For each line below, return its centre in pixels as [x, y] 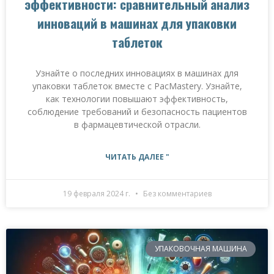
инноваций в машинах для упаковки [137, 23]
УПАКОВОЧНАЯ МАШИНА [201, 248]
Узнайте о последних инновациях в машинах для [137, 73]
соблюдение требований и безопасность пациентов [137, 111]
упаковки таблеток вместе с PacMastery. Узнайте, [137, 86]
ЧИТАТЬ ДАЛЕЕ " [137, 157]
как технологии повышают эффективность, [137, 98]
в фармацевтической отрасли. [137, 124]
